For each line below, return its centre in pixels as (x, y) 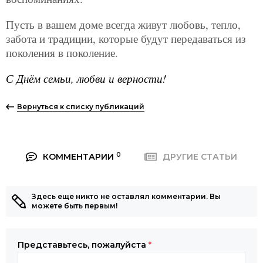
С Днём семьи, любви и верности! (86, 79)
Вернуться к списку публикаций (80, 107)
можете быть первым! (75, 206)
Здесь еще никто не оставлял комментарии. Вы (126, 197)
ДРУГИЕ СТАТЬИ (200, 157)
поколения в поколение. (62, 53)
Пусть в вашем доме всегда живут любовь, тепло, (123, 25)
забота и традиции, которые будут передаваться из (126, 39)
